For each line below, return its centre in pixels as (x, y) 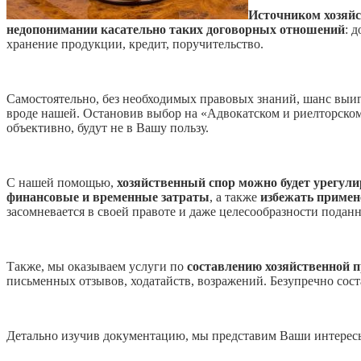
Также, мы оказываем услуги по (97, 266)
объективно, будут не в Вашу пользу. (108, 127)
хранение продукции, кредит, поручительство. (135, 44)
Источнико (280, 15)
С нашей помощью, (62, 182)
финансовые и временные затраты (108, 197)
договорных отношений (276, 29)
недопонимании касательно (88, 29)
